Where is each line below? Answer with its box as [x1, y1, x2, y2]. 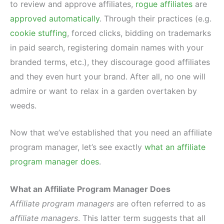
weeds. [10, 100, 36, 110]
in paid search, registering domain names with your [10, 42, 203, 52]
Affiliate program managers [10, 198, 114, 208]
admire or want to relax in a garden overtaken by [10, 85, 197, 96]
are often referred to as [114, 198, 205, 208]
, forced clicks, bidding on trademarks [67, 27, 211, 38]
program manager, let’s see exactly [10, 142, 144, 152]
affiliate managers [10, 212, 78, 223]
